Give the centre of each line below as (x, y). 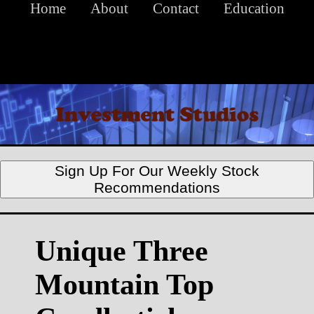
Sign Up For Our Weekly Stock (157, 171)
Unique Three (122, 251)
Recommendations (157, 188)
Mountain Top (124, 285)
